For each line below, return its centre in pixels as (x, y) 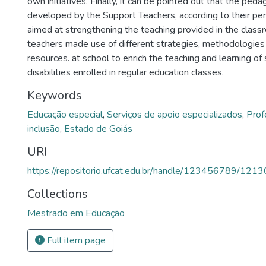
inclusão (44, 129)
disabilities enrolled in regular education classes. (126, 72)
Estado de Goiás (98, 129)
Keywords (55, 95)
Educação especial (65, 114)
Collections (58, 194)
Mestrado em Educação (76, 213)
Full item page (75, 240)
